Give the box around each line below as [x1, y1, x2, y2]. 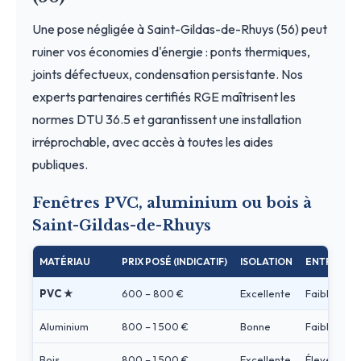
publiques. [32, 156, 88, 172]
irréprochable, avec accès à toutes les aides [32, 133, 273, 150]
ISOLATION [240, 255, 293, 268]
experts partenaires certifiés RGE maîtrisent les [32, 88, 296, 105]
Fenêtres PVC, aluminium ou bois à [32, 193, 312, 212]
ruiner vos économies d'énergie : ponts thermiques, [32, 43, 310, 60]
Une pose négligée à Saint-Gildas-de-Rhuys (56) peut [32, 20, 327, 37]
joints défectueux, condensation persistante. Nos [32, 65, 303, 82]
